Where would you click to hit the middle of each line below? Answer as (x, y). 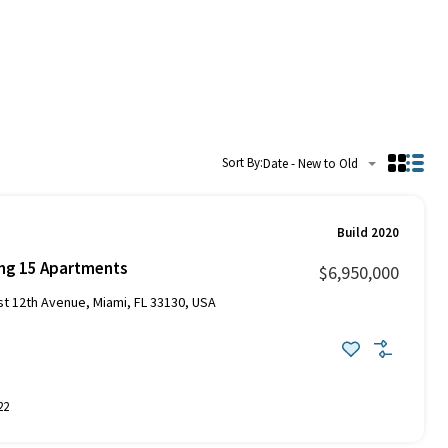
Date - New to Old (310, 163)
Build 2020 (368, 232)
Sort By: (242, 162)
